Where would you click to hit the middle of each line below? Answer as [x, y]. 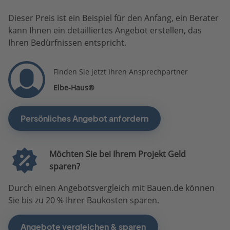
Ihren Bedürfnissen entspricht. [67, 42]
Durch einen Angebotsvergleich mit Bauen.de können [111, 188]
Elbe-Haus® [74, 87]
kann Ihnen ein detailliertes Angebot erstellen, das [105, 30]
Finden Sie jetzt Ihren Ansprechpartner [121, 71]
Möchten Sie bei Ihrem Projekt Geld [117, 154]
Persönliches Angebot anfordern [84, 118]
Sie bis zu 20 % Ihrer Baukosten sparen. [84, 200]
